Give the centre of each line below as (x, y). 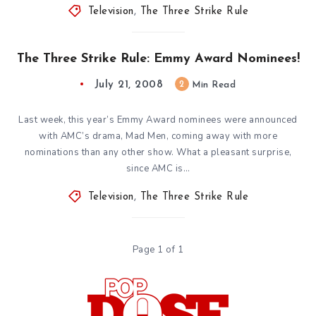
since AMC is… (158, 168)
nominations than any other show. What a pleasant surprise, (158, 152)
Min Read (212, 85)
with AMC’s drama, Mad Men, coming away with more (158, 136)
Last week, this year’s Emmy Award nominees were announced (158, 120)
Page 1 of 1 (158, 249)
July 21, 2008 (129, 85)
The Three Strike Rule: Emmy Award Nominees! (158, 59)
